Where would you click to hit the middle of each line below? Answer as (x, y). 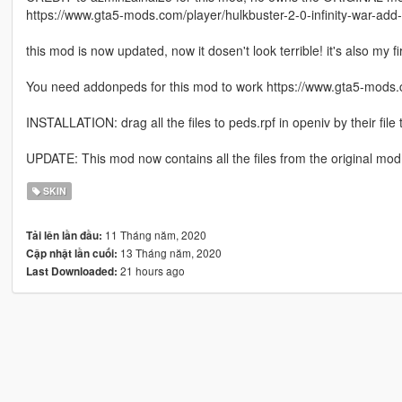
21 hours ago (151, 271)
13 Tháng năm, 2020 (169, 253)
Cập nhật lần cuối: (71, 254)
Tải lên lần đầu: (64, 236)
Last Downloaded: (71, 272)
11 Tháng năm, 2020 (154, 235)
